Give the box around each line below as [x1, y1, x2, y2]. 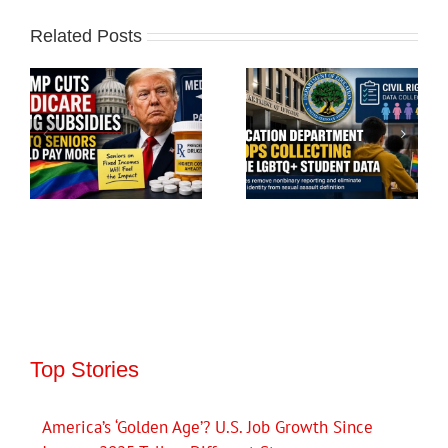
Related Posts [30, 25, 142, 46]
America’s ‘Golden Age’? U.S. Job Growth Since [42, 415, 373, 438]
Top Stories [30, 356, 139, 382]
